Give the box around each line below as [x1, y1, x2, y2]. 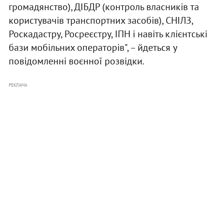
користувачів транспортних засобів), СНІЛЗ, [8, 14, 193, 27]
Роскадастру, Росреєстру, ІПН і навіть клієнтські [8, 28, 207, 41]
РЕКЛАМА [8, 82, 27, 88]
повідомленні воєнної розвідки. [8, 55, 144, 68]
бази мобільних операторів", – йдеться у [8, 41, 177, 54]
